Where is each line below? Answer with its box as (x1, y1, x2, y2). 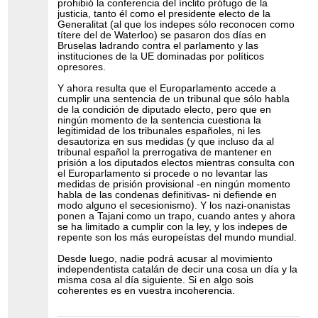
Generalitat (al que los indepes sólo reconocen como (57, 19, 295, 31)
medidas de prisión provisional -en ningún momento (57, 179, 291, 190)
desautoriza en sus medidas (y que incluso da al (57, 136, 275, 148)
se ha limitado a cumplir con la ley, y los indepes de (57, 221, 288, 233)
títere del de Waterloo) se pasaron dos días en (57, 30, 267, 41)
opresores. (57, 62, 106, 73)
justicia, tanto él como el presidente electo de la (57, 9, 271, 20)
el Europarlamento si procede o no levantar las (57, 168, 268, 180)
